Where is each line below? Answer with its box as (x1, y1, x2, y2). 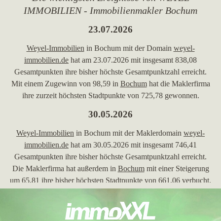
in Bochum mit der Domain (84, 44, 174, 52)
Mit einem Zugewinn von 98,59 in (11, 79, 120, 88)
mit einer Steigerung (144, 164, 209, 173)
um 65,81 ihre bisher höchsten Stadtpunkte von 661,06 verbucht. (10, 176, 211, 184)
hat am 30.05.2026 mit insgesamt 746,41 (69, 141, 197, 149)
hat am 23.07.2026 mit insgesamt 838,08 (69, 56, 197, 64)
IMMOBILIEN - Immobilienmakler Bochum (24, 5, 197, 16)
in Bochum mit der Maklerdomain (74, 129, 184, 137)
